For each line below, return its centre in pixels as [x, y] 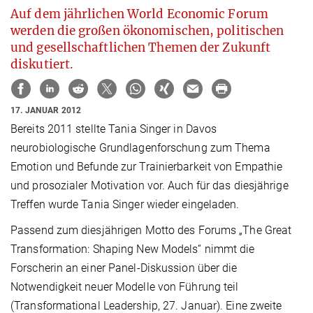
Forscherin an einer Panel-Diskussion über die [124, 268]
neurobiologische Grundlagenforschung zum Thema [140, 148]
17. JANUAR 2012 [46, 110]
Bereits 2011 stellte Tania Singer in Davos [114, 129]
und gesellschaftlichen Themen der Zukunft [141, 47]
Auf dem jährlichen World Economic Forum [139, 14]
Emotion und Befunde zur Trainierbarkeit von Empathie [147, 167]
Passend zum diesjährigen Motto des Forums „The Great [151, 231]
